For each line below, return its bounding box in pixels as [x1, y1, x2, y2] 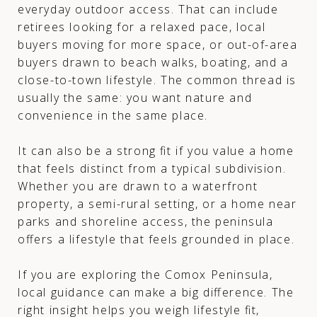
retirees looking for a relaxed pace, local [18, 18, 266, 35]
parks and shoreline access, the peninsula [18, 213, 274, 229]
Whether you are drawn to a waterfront [18, 178, 258, 194]
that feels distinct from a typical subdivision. [18, 160, 287, 176]
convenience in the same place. [18, 107, 209, 123]
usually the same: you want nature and [18, 89, 253, 105]
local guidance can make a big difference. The [18, 284, 294, 300]
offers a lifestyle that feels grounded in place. [18, 231, 295, 247]
